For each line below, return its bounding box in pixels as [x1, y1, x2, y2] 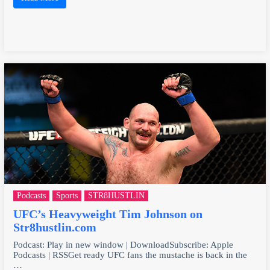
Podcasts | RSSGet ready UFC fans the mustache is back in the [13, 250, 247, 260]
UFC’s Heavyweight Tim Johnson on [13, 207, 202, 221]
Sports [55, 190, 78, 200]
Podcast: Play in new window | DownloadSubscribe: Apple [13, 239, 233, 250]
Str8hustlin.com [13, 220, 96, 234]
